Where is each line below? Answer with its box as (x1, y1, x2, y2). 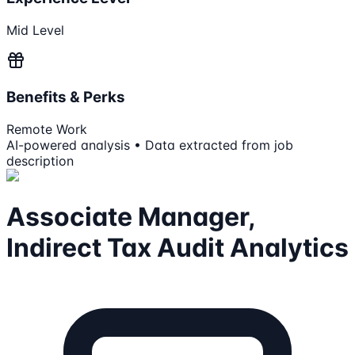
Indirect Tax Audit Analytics (6, 232, 349, 263)
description (6, 152, 74, 169)
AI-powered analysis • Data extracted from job (6, 136, 293, 153)
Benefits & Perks (6, 87, 125, 106)
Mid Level (6, 22, 64, 39)
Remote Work (6, 120, 87, 137)
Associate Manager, (6, 201, 255, 232)
